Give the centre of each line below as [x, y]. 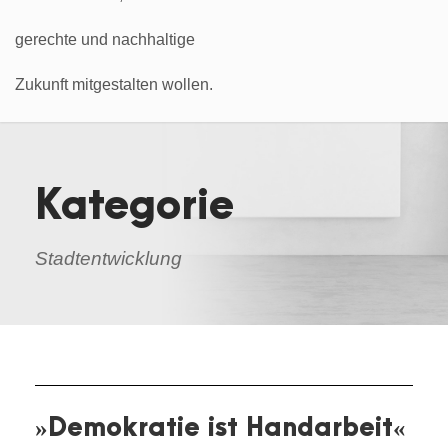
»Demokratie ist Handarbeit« [220, 427]
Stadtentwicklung [108, 258]
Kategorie [134, 206]
